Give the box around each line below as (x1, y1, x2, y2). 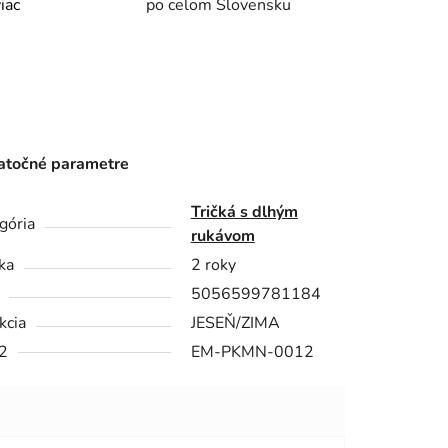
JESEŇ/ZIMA (190, 312, 280, 335)
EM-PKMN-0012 (190, 341, 314, 364)
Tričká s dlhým (190, 201, 298, 224)
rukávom (190, 225, 255, 248)
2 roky (190, 254, 236, 277)
